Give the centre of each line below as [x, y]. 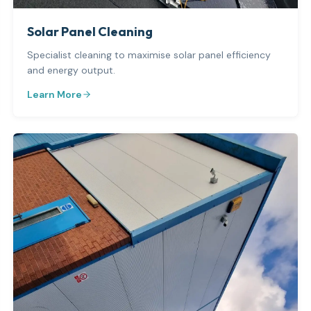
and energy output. [71, 70]
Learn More [54, 94]
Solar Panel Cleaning [90, 31]
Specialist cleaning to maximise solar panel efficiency [149, 54]
